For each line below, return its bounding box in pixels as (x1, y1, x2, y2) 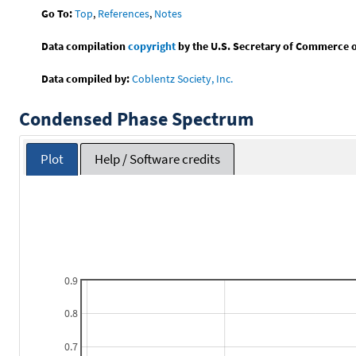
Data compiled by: (41, 71, 130, 86)
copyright (128, 38, 176, 53)
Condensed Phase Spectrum (19, 106, 254, 131)
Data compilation (41, 38, 129, 53)
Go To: (41, 6, 73, 21)
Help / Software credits (95, 150, 221, 168)
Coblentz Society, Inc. (132, 71, 234, 86)
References (98, 6, 150, 21)
